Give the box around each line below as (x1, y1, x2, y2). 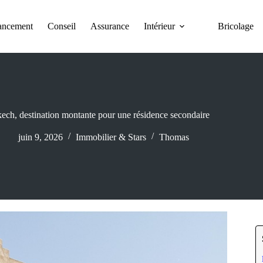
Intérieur (144, 21, 176, 31)
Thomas (159, 132, 190, 142)
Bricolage (218, 21, 254, 31)
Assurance (90, 21, 130, 31)
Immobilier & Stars (76, 132, 147, 142)
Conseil (48, 21, 76, 31)
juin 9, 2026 (18, 132, 63, 142)
